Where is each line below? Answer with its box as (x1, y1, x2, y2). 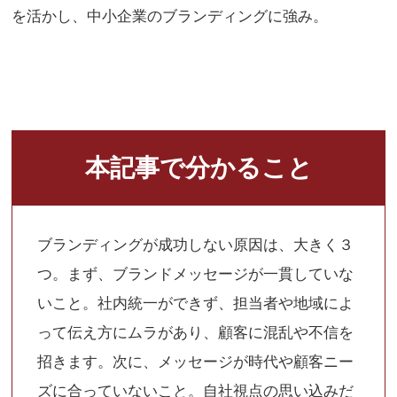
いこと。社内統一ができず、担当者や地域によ (37, 294, 354, 312)
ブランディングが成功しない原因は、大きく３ (37, 236, 354, 253)
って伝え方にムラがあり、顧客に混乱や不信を (37, 323, 354, 341)
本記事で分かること (84, 153, 313, 182)
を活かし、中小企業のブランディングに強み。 (12, 7, 329, 25)
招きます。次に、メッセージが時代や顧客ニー (37, 353, 354, 370)
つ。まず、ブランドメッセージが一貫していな (37, 265, 354, 283)
